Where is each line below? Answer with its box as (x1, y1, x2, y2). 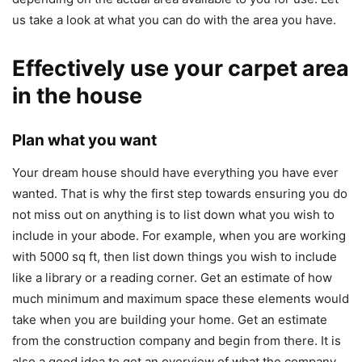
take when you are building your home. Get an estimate (12, 311, 327, 327)
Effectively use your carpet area (12, 54, 349, 82)
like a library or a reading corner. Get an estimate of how (12, 269, 332, 285)
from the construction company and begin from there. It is (12, 332, 341, 348)
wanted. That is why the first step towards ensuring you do (12, 185, 347, 201)
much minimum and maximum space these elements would (12, 290, 349, 306)
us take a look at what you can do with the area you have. (12, 11, 336, 27)
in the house (12, 82, 142, 109)
